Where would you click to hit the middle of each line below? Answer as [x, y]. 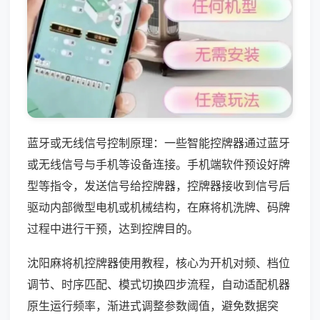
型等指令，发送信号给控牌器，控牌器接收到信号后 [159, 185]
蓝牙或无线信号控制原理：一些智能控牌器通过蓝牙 [159, 142]
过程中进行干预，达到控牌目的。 [113, 228]
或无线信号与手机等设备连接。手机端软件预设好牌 [159, 164]
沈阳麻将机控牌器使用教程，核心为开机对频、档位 [159, 262]
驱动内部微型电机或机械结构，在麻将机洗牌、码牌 [159, 207]
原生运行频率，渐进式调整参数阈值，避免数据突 [153, 305]
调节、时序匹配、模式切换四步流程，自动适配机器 [159, 284]
